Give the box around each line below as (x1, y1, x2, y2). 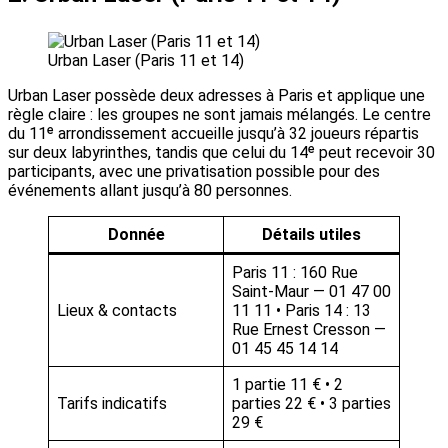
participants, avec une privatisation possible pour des (8, 162, 380, 182)
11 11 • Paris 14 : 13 (232, 301, 371, 321)
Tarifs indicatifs (57, 394, 167, 414)
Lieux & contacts (57, 301, 177, 321)
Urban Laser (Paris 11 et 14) (48, 51, 244, 71)
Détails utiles (262, 225, 361, 245)
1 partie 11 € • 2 (232, 375, 343, 395)
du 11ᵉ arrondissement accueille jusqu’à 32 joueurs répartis (8, 124, 419, 144)
